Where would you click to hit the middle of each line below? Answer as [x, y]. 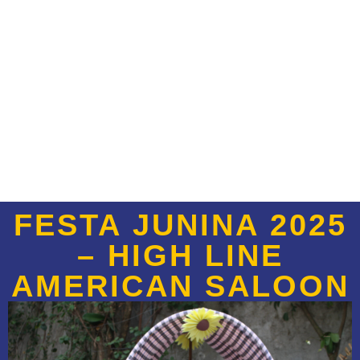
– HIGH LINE [180, 255]
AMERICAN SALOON [180, 286]
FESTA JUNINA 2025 [180, 225]
